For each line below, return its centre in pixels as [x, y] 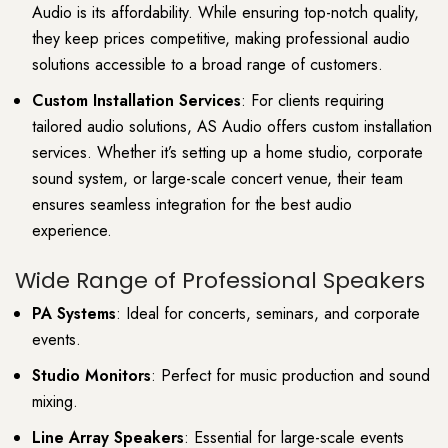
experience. [72, 231]
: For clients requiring [312, 101]
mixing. [55, 401]
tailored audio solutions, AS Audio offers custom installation [232, 127]
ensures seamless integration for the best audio [192, 205]
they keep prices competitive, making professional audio [221, 39]
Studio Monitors [91, 375]
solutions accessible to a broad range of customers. [207, 65]
